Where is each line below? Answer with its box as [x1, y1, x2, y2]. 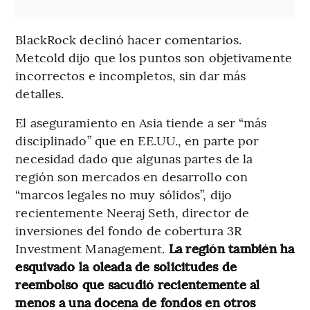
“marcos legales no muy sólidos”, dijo [15, 185, 232, 203]
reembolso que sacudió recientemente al [15, 275, 260, 293]
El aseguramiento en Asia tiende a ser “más [15, 113, 267, 131]
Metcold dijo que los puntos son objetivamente [15, 48, 292, 66]
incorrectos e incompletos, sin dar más [15, 66, 246, 84]
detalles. [15, 84, 64, 102]
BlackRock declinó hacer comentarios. [15, 30, 241, 48]
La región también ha [168, 239, 295, 257]
